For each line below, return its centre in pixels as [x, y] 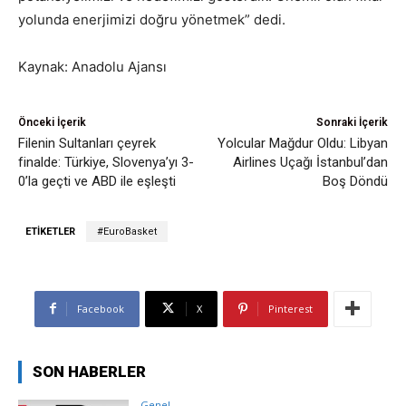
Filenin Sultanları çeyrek [87, 143]
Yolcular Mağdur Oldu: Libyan [302, 143]
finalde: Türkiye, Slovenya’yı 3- [106, 162]
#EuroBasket [127, 231]
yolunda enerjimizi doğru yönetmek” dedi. [152, 19]
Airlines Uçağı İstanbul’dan [310, 162]
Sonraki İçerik [352, 122]
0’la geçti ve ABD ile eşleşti [97, 181]
